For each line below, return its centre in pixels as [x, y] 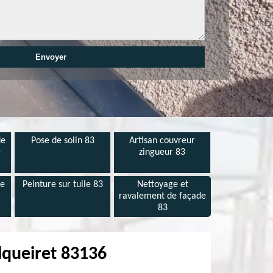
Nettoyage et [162, 185]
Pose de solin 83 [62, 141]
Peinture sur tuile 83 [62, 185]
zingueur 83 [162, 152]
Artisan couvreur [162, 141]
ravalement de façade [163, 196]
